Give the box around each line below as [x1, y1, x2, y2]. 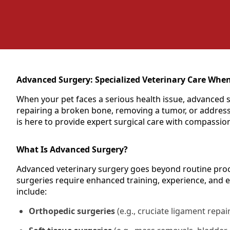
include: [16, 186, 47, 197]
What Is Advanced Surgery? [16, 144, 128, 155]
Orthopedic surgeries [29, 205, 115, 217]
